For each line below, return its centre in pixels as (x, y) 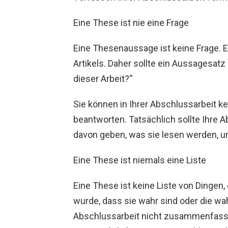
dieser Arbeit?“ (103, 79)
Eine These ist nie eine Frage (131, 23)
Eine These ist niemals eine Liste (140, 160)
